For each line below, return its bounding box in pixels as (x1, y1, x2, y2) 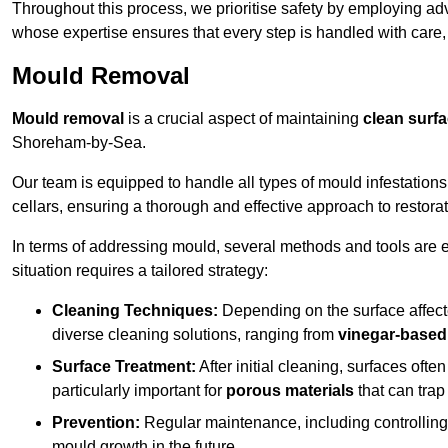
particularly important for (52, 382, 226, 400)
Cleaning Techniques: (52, 302, 218, 320)
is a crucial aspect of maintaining (124, 110, 363, 128)
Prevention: (52, 414, 140, 432)
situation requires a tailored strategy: (12, 262, 268, 280)
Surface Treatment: (52, 358, 196, 376)
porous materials (226, 382, 354, 400)
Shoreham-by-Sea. (12, 134, 146, 152)
